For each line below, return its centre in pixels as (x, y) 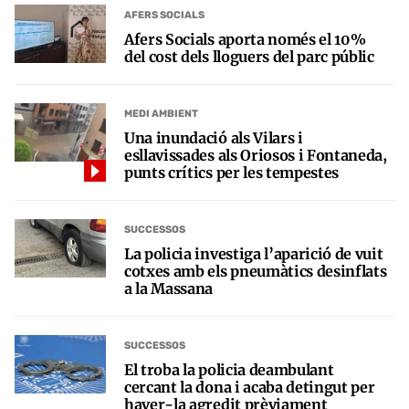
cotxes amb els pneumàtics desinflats (256, 271)
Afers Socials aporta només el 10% (245, 39)
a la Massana (169, 288)
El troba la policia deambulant (229, 369)
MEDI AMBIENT (161, 114)
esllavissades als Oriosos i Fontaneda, (256, 155)
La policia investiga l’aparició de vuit (254, 253)
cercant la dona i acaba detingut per (250, 387)
